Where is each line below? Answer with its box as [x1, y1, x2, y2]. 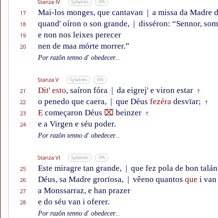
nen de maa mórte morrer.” [38, 41, 129, 51]
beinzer [114, 108, 142, 118]
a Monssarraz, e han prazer [38, 186, 130, 196]
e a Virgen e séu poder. [38, 119, 116, 129]
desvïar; [171, 97, 201, 107]
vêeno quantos [131, 175, 185, 184]
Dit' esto [38, 86, 66, 95]
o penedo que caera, [38, 97, 109, 107]
